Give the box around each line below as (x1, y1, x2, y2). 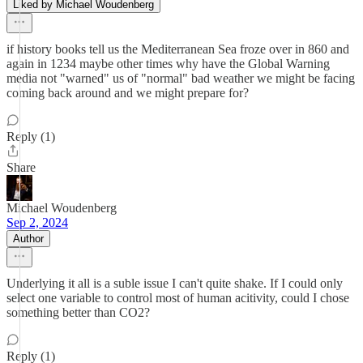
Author (13, 233, 44, 245)
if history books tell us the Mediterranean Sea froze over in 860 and (6, 42, 349, 56)
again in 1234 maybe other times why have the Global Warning (6, 57, 330, 70)
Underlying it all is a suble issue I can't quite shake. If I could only (6, 276, 343, 290)
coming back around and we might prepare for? (6, 86, 249, 100)
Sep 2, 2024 (6, 216, 68, 229)
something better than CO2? (6, 305, 150, 319)
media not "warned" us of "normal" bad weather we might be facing (6, 71, 355, 85)
